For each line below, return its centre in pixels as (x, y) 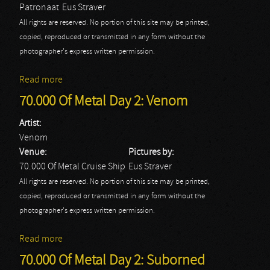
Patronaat (39, 8)
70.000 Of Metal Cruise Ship (72, 167)
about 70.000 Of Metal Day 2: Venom (134, 239)
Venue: (34, 152)
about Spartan (91, 80)
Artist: (31, 124)
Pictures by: (152, 152)
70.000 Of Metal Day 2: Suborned (112, 261)
